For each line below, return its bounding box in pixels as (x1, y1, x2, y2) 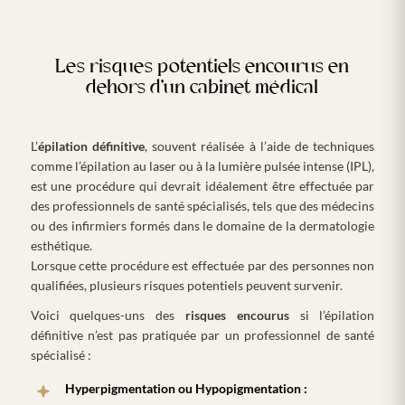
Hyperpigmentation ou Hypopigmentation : (64, 380, 307, 396)
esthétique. (30, 237, 92, 253)
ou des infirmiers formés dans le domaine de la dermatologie (30, 217, 375, 233)
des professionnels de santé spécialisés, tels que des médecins (30, 197, 375, 213)
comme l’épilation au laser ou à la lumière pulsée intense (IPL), (30, 157, 375, 174)
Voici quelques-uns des (30, 307, 185, 324)
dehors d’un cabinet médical (86, 78, 319, 98)
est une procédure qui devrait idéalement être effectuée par (30, 177, 375, 193)
